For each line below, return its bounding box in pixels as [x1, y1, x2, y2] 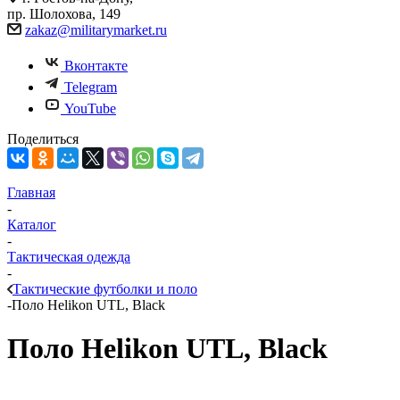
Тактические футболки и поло [12, 281, 197, 296]
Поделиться [7, 131, 79, 146]
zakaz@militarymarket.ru [25, 22, 167, 37]
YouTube [64, 101, 116, 116]
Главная [7, 185, 55, 200]
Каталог [7, 217, 56, 232]
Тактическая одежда [7, 249, 130, 264]
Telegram [64, 79, 117, 95]
